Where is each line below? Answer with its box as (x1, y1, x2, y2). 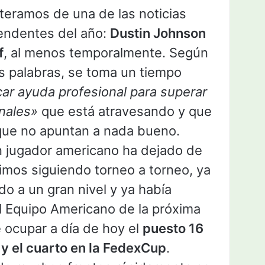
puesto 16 (143, 221, 203, 237)
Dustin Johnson (110, 25, 206, 41)
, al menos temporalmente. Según (4, 45, 208, 61)
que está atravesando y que (38, 104, 212, 119)
